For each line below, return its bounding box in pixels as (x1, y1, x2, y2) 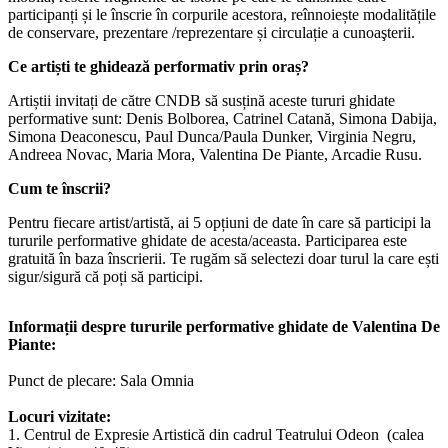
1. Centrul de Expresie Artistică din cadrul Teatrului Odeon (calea (8, 425, 424, 443)
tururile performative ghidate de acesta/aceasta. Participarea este (8, 231, 407, 249)
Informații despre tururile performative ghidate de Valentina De (8, 317, 440, 335)
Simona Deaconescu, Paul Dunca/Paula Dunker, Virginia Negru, (8, 127, 416, 145)
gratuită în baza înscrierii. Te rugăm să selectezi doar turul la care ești (8, 249, 439, 267)
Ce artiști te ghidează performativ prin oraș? (8, 57, 313, 75)
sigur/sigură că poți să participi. (8, 267, 203, 285)
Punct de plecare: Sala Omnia (8, 371, 194, 389)
